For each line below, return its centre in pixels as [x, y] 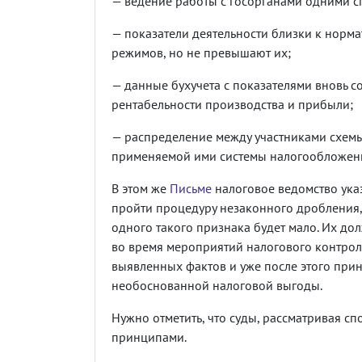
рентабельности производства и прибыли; [232, 104]
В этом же [141, 188]
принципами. [149, 337]
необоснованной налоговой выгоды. [217, 285]
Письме [191, 188]
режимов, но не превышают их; [201, 52]
